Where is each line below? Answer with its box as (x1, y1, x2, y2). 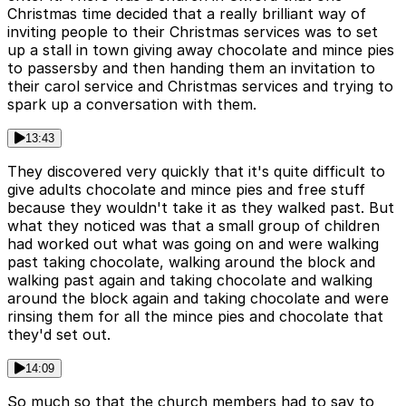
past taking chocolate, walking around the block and (7, 253, 375, 272)
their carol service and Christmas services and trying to (7, 77, 393, 96)
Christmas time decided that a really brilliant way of (7, 5, 366, 24)
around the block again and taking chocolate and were (7, 289, 389, 308)
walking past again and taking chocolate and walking (7, 271, 372, 290)
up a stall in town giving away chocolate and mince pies (7, 41, 394, 60)
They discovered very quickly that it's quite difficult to (7, 162, 385, 181)
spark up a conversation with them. (7, 95, 256, 114)
